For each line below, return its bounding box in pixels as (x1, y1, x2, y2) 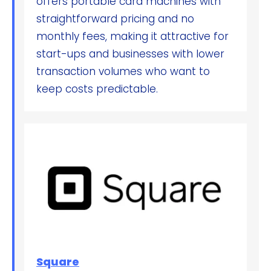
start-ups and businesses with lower (36, 47, 224, 62)
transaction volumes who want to (36, 64, 210, 79)
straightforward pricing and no (36, 11, 194, 27)
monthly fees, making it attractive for (36, 29, 229, 44)
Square (36, 254, 79, 270)
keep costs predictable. (36, 82, 158, 97)
